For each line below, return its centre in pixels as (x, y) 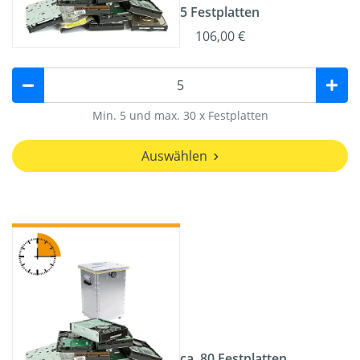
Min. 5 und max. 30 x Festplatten (180, 116)
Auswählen (174, 156)
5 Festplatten (220, 12)
